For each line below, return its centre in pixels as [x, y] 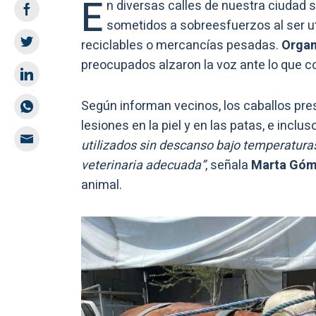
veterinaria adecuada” [143, 166]
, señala [228, 166]
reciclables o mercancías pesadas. [181, 46]
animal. [102, 186]
